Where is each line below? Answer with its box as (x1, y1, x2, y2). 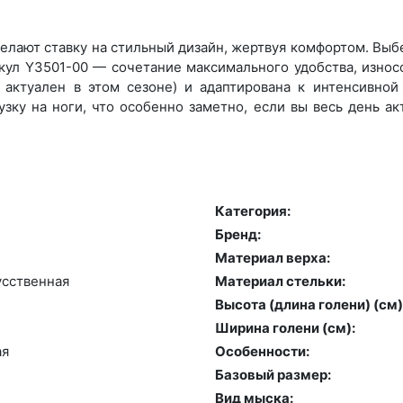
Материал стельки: (215, 272, 345, 290)
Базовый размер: (215, 365, 331, 383)
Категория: (215, 201, 291, 219)
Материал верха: (215, 248, 330, 266)
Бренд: (215, 225, 261, 243)
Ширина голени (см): (215, 318, 355, 336)
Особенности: (215, 342, 309, 360)
